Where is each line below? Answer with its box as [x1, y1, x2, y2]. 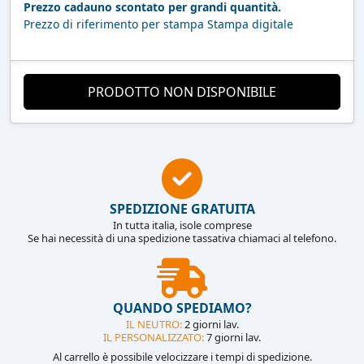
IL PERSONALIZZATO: [103, 329, 204, 344]
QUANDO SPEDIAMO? [112, 298, 252, 317]
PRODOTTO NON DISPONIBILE [88, 82, 276, 101]
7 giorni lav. [204, 329, 261, 344]
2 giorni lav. [181, 316, 239, 331]
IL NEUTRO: [125, 316, 182, 331]
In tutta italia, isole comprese [112, 217, 252, 232]
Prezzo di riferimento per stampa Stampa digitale [24, 15, 293, 32]
